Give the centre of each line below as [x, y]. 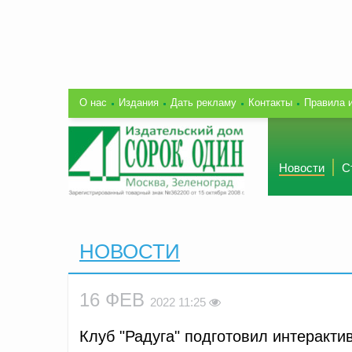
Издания [139, 102]
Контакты [270, 102]
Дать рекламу [203, 102]
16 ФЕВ [115, 299]
